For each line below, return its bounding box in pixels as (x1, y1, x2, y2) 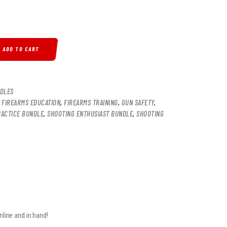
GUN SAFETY (121, 97, 154, 107)
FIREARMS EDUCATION (2, 97, 60, 107)
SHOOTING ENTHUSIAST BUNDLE (47, 108, 133, 118)
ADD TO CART (2, 46, 41, 53)
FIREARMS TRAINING (64, 97, 118, 107)
